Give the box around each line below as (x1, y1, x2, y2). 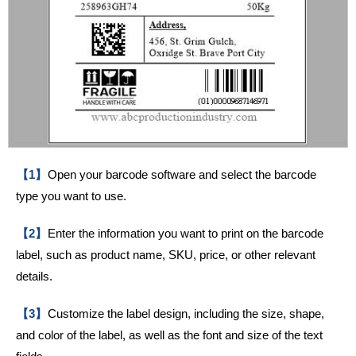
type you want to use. (16, 189, 126, 203)
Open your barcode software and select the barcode (48, 168, 316, 182)
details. (16, 269, 52, 284)
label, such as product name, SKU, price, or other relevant (16, 248, 315, 262)
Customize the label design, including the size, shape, (48, 307, 324, 321)
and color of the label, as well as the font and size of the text (16, 328, 323, 342)
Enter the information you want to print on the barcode (48, 226, 323, 241)
